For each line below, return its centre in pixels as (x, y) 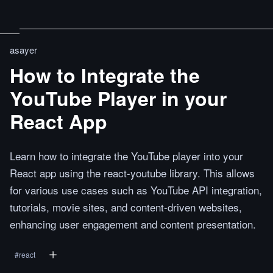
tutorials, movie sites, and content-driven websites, (126, 207)
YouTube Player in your (118, 98)
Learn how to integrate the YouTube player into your (126, 156)
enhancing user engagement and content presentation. (133, 224)
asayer (23, 50)
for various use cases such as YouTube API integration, (136, 190)
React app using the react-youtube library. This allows (132, 173)
